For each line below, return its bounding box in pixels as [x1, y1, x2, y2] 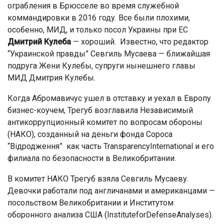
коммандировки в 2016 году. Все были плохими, [7, 13, 190, 22]
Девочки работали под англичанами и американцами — [7, 186, 215, 195]
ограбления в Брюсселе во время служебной [7, 1, 179, 10]
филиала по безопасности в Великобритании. [7, 153, 176, 163]
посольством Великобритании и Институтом [7, 198, 173, 207]
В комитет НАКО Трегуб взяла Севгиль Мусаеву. [7, 174, 188, 183]
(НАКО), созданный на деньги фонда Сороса [7, 129, 172, 139]
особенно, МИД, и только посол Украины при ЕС [7, 25, 188, 34]
